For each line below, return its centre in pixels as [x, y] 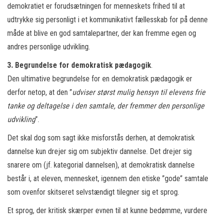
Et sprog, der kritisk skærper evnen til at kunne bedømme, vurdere [107, 210]
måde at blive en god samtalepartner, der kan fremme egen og [102, 33]
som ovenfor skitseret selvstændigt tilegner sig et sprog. [93, 192]
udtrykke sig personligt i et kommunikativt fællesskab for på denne [108, 20]
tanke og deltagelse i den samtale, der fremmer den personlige [106, 106]
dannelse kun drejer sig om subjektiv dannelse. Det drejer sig [100, 151]
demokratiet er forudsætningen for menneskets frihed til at [96, 6]
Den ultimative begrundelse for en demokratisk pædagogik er [100, 79]
